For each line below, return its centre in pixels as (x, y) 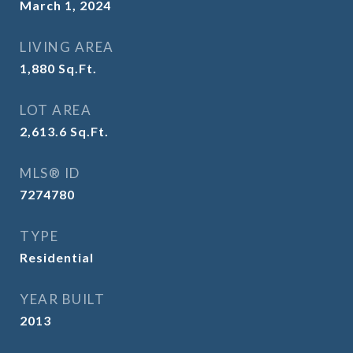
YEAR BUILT (62, 299)
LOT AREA (56, 110)
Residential (57, 257)
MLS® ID (50, 173)
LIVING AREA (67, 47)
